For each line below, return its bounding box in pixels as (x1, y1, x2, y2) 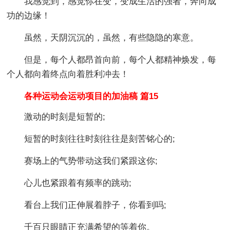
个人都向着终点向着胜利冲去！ (7, 69, 129, 79)
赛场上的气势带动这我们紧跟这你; (24, 156, 158, 166)
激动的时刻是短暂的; (24, 111, 106, 122)
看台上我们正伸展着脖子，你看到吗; (24, 200, 167, 210)
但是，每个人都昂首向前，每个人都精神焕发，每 (24, 54, 217, 65)
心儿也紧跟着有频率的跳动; (24, 178, 132, 188)
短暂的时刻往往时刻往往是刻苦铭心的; (24, 133, 176, 144)
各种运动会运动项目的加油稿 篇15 (7, 91, 159, 101)
